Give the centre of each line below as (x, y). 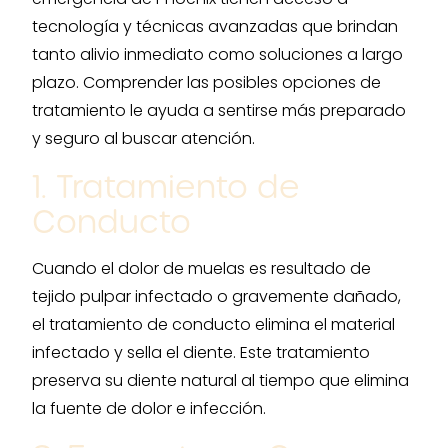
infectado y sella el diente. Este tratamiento (201, 352)
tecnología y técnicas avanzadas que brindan (215, 26)
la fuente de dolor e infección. (149, 408)
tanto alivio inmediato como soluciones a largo (217, 54)
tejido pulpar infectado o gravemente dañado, (216, 296)
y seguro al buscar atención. (143, 138)
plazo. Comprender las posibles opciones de (206, 82)
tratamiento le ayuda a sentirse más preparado (219, 110)
